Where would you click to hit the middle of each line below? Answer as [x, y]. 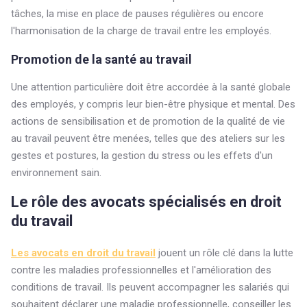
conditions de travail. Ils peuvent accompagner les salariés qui [150, 287]
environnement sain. [56, 173]
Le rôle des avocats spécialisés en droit [146, 202]
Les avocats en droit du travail [83, 253]
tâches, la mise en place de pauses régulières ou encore [137, 14]
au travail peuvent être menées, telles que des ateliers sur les [148, 138]
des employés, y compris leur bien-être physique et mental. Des [153, 104]
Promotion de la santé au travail [101, 59]
